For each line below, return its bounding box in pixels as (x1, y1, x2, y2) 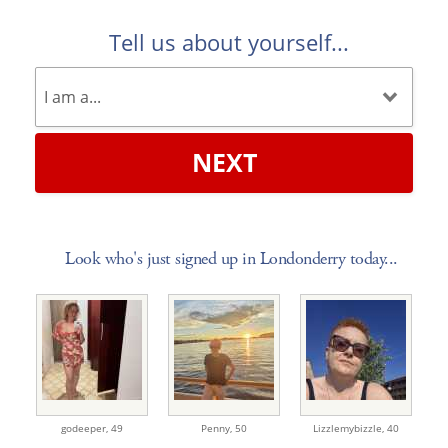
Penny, (201, 420, 235, 435)
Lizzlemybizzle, (313, 420, 387, 435)
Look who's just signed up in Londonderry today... (65, 246, 398, 270)
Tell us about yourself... (109, 26, 349, 57)
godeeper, (61, 420, 111, 435)
